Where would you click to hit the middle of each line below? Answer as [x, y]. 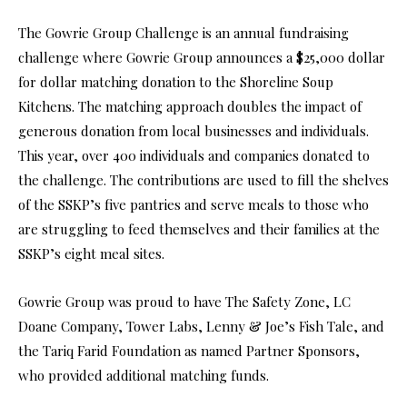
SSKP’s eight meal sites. [91, 253]
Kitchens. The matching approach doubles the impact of [190, 106]
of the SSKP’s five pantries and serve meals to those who [194, 204]
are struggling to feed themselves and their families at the [199, 228]
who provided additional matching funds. [144, 375]
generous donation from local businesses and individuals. [194, 130]
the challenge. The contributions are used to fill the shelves [203, 179]
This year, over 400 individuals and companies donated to [194, 155]
